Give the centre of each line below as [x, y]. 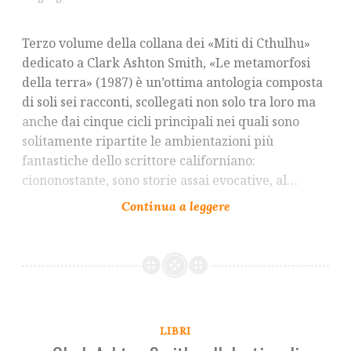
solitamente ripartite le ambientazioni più [148, 141]
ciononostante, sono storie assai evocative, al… [160, 180]
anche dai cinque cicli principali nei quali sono [161, 121]
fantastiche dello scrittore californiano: [139, 160]
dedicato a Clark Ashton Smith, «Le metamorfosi [166, 62]
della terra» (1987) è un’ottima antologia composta [172, 82]
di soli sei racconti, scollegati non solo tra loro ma [169, 101]
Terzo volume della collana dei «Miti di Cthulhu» [166, 43]
